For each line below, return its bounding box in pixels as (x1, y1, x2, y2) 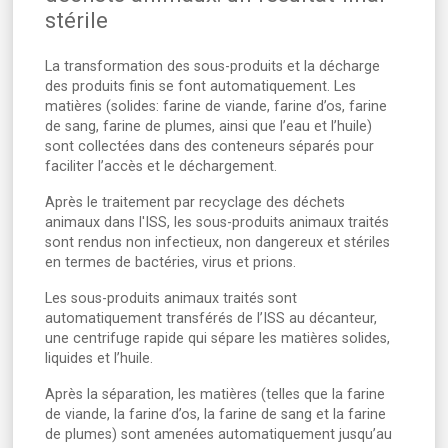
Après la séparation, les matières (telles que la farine (45, 386, 385, 404)
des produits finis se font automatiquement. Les (45, 78, 356, 96)
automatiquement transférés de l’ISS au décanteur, (45, 310, 377, 328)
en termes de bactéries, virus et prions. (45, 254, 296, 272)
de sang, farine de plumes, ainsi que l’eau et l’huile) (45, 118, 372, 136)
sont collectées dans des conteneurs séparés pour (45, 138, 374, 156)
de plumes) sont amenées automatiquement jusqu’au (45, 426, 392, 444)
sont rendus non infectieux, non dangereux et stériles (45, 234, 390, 252)
